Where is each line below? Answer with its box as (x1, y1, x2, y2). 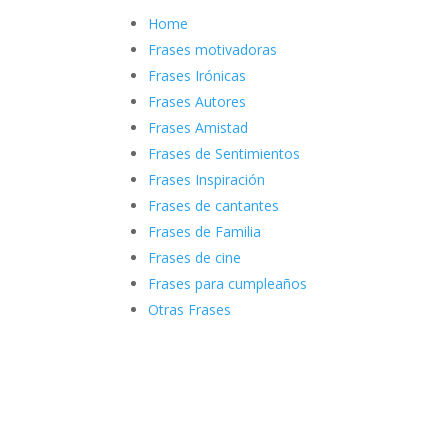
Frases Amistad (148, 117, 249, 137)
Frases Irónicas (148, 65, 247, 85)
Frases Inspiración (148, 169, 266, 189)
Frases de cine (148, 247, 242, 267)
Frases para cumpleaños (148, 273, 308, 293)
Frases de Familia (148, 221, 262, 241)
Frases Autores (148, 91, 247, 111)
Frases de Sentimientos (148, 143, 301, 163)
